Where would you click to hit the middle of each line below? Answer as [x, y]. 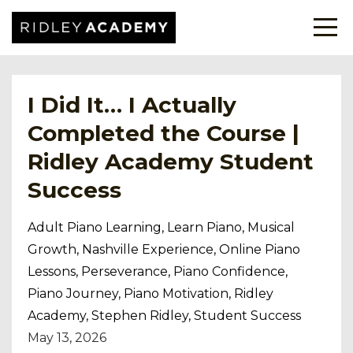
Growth [52, 249]
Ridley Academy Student [171, 162]
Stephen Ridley [140, 316]
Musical [271, 227]
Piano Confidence [229, 271]
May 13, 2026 [67, 338]
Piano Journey [73, 294]
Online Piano [260, 249]
